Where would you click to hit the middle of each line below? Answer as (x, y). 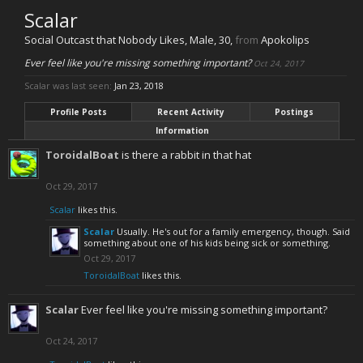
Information (182, 130)
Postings (295, 112)
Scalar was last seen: (68, 85)
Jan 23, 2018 (139, 85)
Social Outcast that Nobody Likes (105, 40)
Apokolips (285, 40)
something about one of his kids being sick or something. (207, 243)
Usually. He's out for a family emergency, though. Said (233, 231)
